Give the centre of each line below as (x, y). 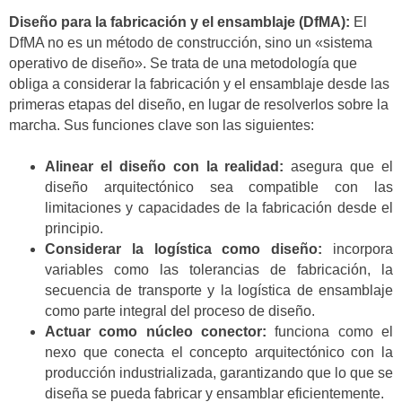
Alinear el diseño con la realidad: (165, 167)
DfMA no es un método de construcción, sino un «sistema (191, 42)
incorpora (358, 249)
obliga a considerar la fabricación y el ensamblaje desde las (199, 83)
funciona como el (330, 332)
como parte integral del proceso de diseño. (180, 311)
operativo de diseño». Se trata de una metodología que (183, 63)
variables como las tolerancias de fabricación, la (219, 270)
